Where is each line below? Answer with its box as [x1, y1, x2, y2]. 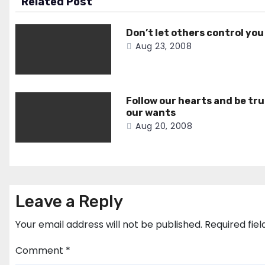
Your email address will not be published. [15, 218, 202, 231]
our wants [126, 107, 176, 118]
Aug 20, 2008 [135, 120, 193, 132]
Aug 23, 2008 [135, 40, 192, 52]
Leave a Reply [15, 192, 123, 211]
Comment [15, 244, 66, 257]
